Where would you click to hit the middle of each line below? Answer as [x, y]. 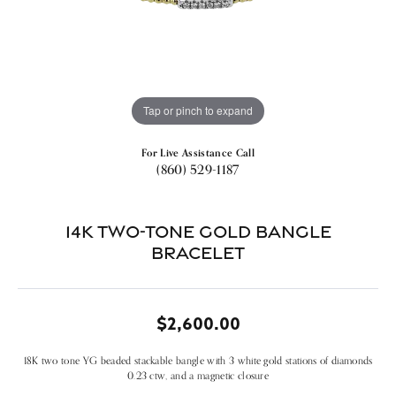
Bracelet [198, 252]
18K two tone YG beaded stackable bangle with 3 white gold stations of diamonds [198, 360]
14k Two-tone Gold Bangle [198, 231]
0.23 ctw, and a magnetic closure [198, 375]
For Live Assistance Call [198, 152]
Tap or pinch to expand [198, 110]
